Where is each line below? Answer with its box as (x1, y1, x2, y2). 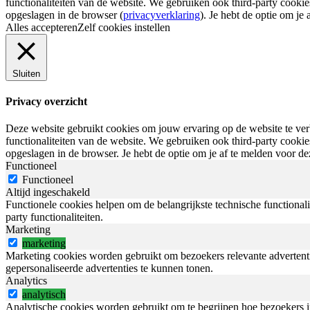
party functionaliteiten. (6, 211, 103, 224)
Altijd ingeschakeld (6, 186, 90, 199)
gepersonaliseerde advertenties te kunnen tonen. (6, 262, 213, 275)
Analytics (6, 275, 47, 287)
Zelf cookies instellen (77, 21, 170, 33)
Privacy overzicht (6, 95, 87, 108)
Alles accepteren (6, 21, 77, 33)
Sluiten (12, 68, 40, 79)
